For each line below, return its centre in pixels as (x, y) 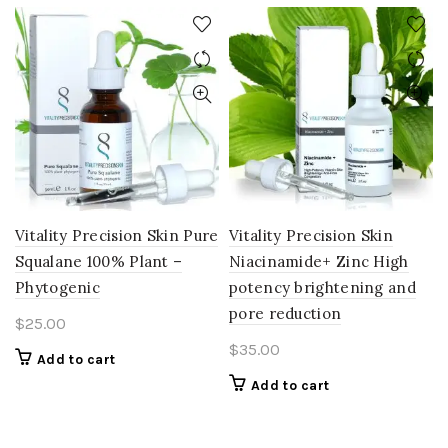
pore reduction (285, 314)
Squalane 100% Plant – (99, 262)
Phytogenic (58, 288)
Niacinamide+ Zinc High (319, 262)
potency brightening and (322, 288)
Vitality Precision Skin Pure (117, 236)
